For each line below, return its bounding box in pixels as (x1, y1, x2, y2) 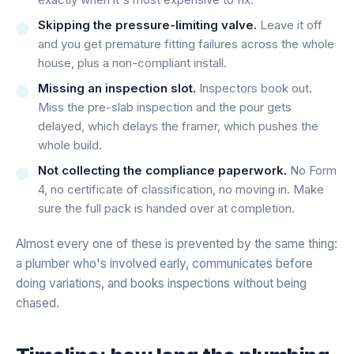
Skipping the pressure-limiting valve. (38, 17, 257, 32)
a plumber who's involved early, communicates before (16, 255, 313, 271)
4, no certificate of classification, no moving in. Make (38, 181, 324, 197)
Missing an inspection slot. (38, 80, 196, 96)
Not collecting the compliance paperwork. (38, 162, 287, 178)
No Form (287, 162, 337, 178)
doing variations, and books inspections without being (16, 275, 307, 291)
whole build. (38, 137, 102, 153)
